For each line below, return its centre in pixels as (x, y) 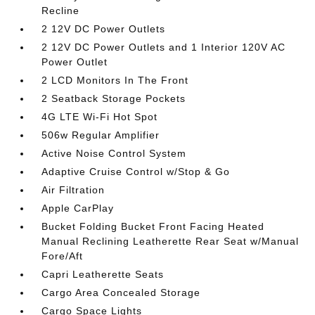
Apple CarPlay (78, 208)
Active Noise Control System (114, 153)
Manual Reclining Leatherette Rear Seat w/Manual (171, 241)
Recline (61, 11)
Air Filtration (73, 190)
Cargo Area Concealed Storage (121, 292)
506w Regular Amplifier (101, 135)
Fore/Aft (63, 256)
